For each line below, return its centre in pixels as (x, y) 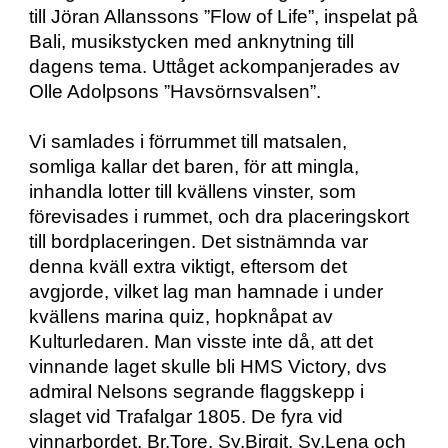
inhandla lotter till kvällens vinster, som (193, 191)
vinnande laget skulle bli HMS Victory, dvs (208, 366)
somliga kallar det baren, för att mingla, (194, 166)
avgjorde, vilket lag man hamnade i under (206, 291)
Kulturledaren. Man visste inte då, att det (201, 341)
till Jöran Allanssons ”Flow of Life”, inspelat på (224, 16)
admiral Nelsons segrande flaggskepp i (197, 391)
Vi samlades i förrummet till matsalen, (188, 141)
